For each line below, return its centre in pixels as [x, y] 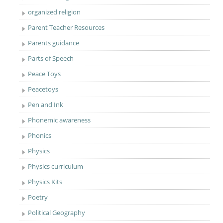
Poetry [38, 197]
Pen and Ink [46, 105]
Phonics [40, 135]
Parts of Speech [51, 58]
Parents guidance [54, 43]
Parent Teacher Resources [66, 27]
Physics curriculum [56, 166]
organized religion [55, 12]
